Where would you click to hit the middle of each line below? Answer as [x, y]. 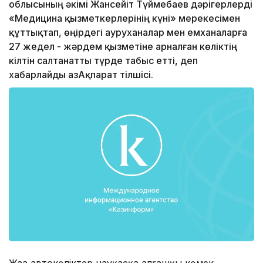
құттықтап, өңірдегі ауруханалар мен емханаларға [128, 33]
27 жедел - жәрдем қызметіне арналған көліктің [123, 47]
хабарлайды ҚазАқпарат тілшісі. [81, 75]
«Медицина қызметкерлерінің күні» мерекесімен [124, 18]
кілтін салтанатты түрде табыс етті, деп [103, 61]
